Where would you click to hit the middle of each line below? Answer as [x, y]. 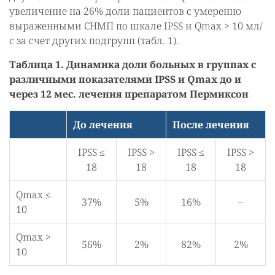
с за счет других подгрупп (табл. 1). [94, 41]
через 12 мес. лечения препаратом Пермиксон [129, 94]
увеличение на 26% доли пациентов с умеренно [125, 11]
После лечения [211, 125]
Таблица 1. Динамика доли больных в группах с [133, 64]
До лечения [103, 125]
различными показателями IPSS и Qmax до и [125, 79]
